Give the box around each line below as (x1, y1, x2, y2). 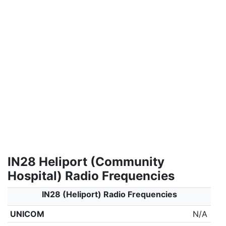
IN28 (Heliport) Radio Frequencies (41, 189, 177, 199)
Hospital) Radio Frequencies (8, 168, 175, 183)
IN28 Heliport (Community (8, 154, 164, 169)
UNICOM (10, 209, 44, 219)
